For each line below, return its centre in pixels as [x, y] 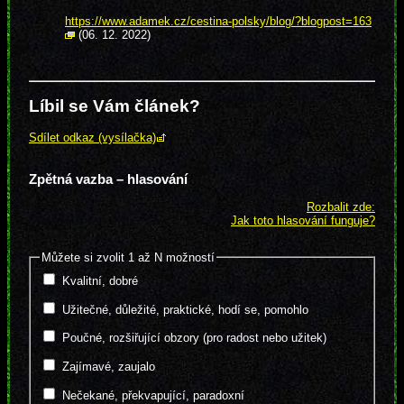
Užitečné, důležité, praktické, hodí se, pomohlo [185, 309]
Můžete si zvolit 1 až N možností [128, 257]
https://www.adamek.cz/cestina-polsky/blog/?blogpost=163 [218, 22]
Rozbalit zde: [341, 207]
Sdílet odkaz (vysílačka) [92, 138]
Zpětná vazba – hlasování [108, 179]
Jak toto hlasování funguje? [303, 221]
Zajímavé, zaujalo [108, 367]
